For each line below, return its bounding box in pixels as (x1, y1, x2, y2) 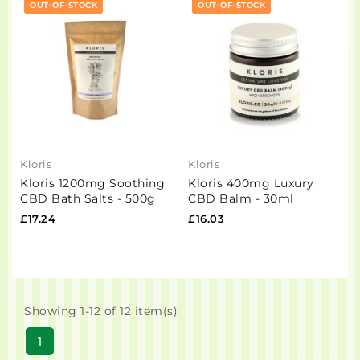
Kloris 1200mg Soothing (20, 176, 165, 191)
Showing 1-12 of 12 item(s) (24, 304, 178, 319)
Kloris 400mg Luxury (188, 176, 314, 191)
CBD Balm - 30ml (188, 191, 294, 207)
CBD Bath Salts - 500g (20, 191, 156, 207)
